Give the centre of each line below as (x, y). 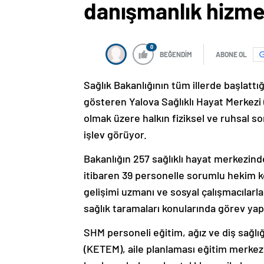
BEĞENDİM (176, 55)
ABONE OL (231, 55)
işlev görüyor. (115, 135)
